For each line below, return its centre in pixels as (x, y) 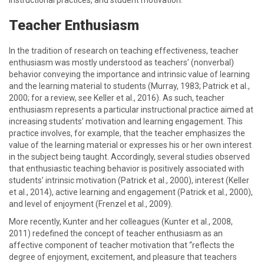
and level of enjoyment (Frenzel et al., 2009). (91, 204)
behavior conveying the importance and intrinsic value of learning (129, 74)
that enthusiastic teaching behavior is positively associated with (126, 169)
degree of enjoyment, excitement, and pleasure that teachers (123, 257)
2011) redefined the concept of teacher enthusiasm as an (116, 233)
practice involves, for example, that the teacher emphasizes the (127, 133)
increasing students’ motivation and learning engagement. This (126, 121)
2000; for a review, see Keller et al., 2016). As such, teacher (117, 98)
